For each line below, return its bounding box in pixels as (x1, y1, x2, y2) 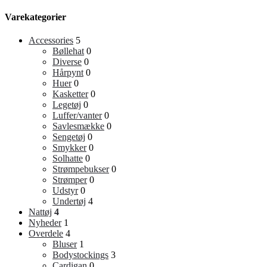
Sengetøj (52, 132, 85, 142)
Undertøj (52, 196, 86, 207)
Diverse (52, 57, 82, 67)
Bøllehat (52, 46, 84, 57)
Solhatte (52, 153, 83, 164)
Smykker (52, 142, 86, 153)
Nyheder (29, 218, 61, 228)
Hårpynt (52, 67, 83, 78)
